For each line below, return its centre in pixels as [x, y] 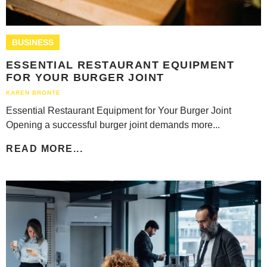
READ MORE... [44, 148]
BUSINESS [33, 42]
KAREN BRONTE [33, 92]
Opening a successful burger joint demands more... [113, 125]
